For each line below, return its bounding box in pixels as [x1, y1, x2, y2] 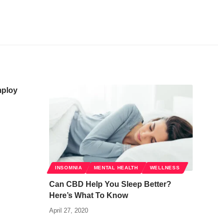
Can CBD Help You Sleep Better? [49, 180, 171, 188]
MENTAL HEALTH [93, 164, 138, 170]
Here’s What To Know [49, 191, 128, 200]
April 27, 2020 [49, 206, 88, 214]
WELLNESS [149, 164, 180, 170]
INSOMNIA [55, 164, 82, 170]
